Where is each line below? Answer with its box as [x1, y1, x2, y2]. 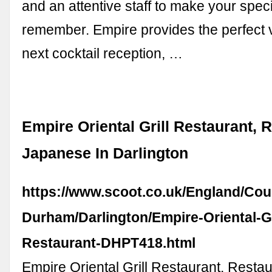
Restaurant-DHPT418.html [22, 235, 196, 251]
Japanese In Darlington [22, 145, 189, 162]
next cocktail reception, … [22, 46, 183, 62]
